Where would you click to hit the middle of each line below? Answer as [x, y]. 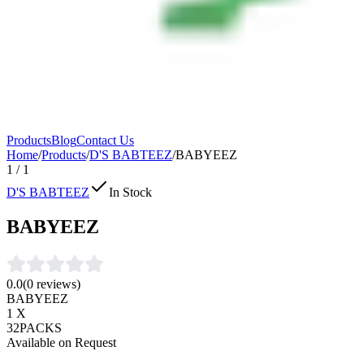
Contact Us [105, 140]
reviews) [57, 284]
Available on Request [61, 342]
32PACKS [34, 327]
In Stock [130, 192]
